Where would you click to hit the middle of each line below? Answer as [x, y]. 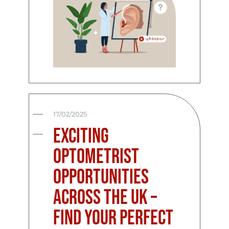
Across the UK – [105, 198]
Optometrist [96, 157]
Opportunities [101, 178]
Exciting [81, 137]
